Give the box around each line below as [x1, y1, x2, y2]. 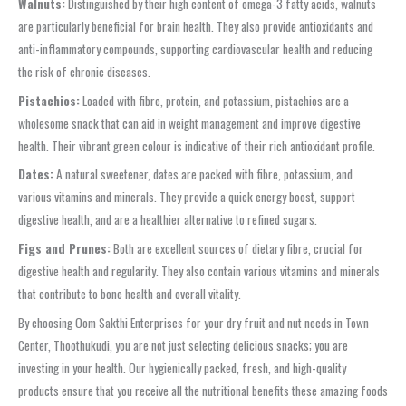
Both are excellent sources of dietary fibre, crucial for [111, 239, 363, 258]
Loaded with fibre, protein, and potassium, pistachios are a [80, 91, 349, 110]
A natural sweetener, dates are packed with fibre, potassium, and [53, 165, 353, 184]
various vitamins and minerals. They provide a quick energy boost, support [18, 188, 355, 207]
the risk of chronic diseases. [18, 62, 150, 81]
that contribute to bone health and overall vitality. [18, 285, 241, 304]
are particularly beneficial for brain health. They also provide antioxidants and [18, 16, 373, 35]
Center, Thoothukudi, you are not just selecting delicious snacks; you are [18, 336, 348, 355]
